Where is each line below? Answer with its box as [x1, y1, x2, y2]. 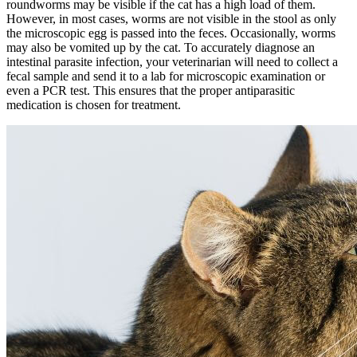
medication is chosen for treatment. [6, 98, 181, 112]
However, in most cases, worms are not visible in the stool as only [6, 12, 336, 26]
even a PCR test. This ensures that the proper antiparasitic [6, 84, 295, 98]
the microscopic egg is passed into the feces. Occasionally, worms [6, 26, 335, 41]
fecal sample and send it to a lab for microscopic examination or [6, 69, 325, 84]
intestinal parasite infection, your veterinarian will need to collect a [6, 55, 338, 69]
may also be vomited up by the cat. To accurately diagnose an [6, 41, 315, 55]
